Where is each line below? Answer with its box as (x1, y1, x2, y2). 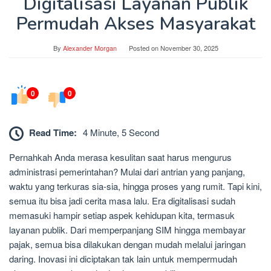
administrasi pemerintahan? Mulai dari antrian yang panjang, (9, 165, 245, 178)
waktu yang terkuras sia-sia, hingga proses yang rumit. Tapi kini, (9, 180, 262, 193)
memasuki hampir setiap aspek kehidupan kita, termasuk (9, 209, 235, 222)
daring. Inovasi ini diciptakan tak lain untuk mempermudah (9, 252, 237, 266)
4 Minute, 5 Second (83, 126, 159, 139)
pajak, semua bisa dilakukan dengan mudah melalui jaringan (9, 238, 246, 251)
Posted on (128, 43, 160, 53)
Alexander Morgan (62, 43, 117, 53)
